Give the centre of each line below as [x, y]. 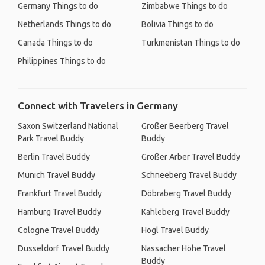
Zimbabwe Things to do [185, 6]
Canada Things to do [55, 43]
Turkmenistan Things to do [191, 43]
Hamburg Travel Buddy [59, 212]
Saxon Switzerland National [68, 126]
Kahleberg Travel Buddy [185, 212]
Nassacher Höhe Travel [184, 248]
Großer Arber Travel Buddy [191, 157]
